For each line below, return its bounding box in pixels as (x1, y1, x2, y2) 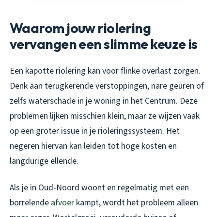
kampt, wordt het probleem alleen (74, 197, 198, 209)
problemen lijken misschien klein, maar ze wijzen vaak (10, 110, 200, 123)
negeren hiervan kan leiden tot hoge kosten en (10, 140, 177, 153)
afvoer (51, 197, 74, 209)
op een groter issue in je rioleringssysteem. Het (10, 125, 180, 138)
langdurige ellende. (10, 155, 78, 168)
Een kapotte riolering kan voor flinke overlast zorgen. (10, 65, 201, 77)
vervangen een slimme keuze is (10, 35, 198, 53)
